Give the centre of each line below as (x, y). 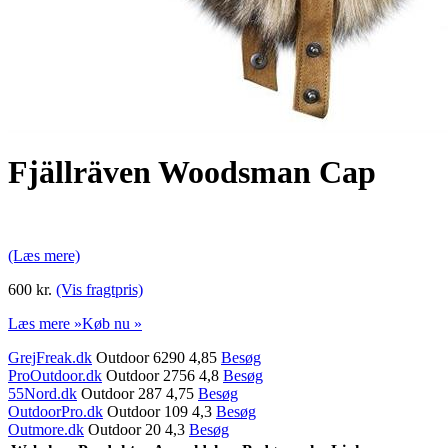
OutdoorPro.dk (55, 411)
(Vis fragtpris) (99, 289)
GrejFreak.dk (50, 357)
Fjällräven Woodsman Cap (192, 172)
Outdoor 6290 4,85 (156, 357)
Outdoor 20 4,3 (136, 429)
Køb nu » (112, 323)
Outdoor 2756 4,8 (162, 375)
